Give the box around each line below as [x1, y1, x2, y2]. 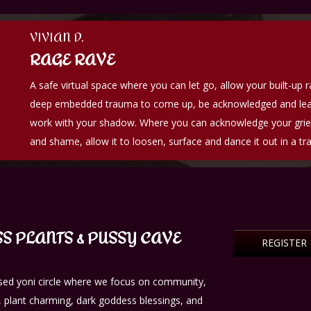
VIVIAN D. [30, 30, 84, 44]
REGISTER [261, 235, 307, 249]
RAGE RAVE [30, 50, 115, 69]
